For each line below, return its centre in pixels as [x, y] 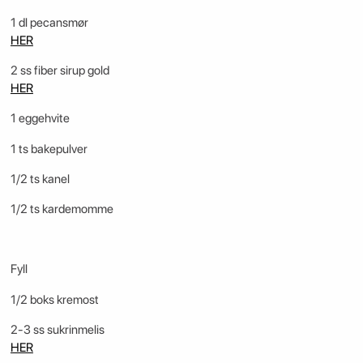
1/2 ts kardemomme [62, 209]
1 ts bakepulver [49, 149]
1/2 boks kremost [54, 299]
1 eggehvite [40, 119]
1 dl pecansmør [49, 23]
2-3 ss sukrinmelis [57, 329]
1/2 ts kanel [40, 179]
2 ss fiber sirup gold [60, 71]
